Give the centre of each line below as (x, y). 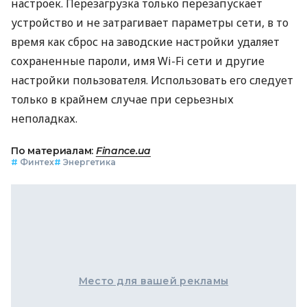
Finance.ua (123, 150)
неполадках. (44, 118)
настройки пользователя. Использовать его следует (152, 80)
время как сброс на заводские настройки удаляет (145, 41)
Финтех (37, 162)
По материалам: (53, 150)
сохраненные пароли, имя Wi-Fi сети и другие (138, 61)
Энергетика (89, 162)
